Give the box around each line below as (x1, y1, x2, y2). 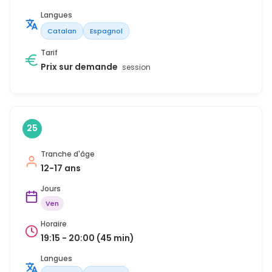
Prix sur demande (41, 60, 120, 73)
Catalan (47, 25, 76, 36)
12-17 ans (41, 161, 81, 174)
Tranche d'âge (41, 148, 95, 159)
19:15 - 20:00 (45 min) (41, 231, 134, 244)
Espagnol (90, 25, 123, 36)
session (122, 61, 151, 72)
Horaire (41, 218, 67, 229)
